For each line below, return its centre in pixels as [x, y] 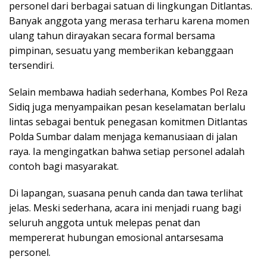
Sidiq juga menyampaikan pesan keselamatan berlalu [127, 107]
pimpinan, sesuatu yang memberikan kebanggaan [121, 50]
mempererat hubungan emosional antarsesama [116, 237]
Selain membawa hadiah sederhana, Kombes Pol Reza [128, 92]
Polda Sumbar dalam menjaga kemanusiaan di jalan [123, 136]
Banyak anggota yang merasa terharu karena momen [129, 20]
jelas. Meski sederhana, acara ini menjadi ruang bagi [125, 208]
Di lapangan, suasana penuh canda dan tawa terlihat [126, 193]
